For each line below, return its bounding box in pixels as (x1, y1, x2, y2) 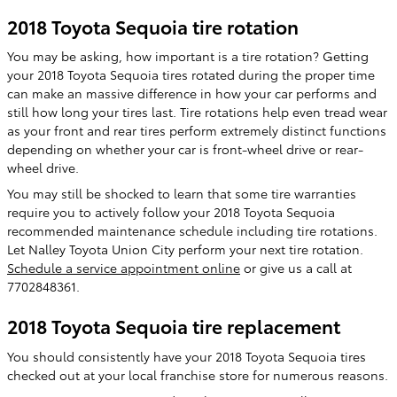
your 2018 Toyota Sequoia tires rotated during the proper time (7, 66, 375, 83)
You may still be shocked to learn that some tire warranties (7, 184, 356, 202)
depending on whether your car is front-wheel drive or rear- (7, 140, 363, 158)
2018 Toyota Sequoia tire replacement (7, 313, 340, 339)
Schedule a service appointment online (7, 259, 240, 276)
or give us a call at (240, 259, 352, 276)
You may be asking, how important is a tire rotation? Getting (7, 47, 369, 65)
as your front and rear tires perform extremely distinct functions (7, 121, 386, 139)
